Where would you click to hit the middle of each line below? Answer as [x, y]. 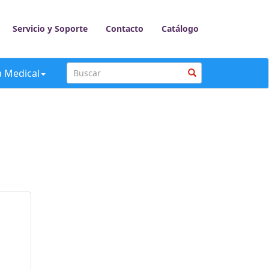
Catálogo [180, 29]
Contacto [125, 29]
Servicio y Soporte [50, 29]
